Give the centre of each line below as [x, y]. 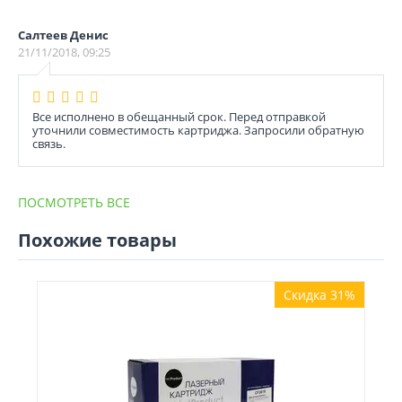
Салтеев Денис [63, 35]
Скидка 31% [319, 295]
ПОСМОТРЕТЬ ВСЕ [74, 202]
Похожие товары [97, 240]
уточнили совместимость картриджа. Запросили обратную [198, 130]
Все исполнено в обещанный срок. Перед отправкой [179, 117]
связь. [49, 144]
